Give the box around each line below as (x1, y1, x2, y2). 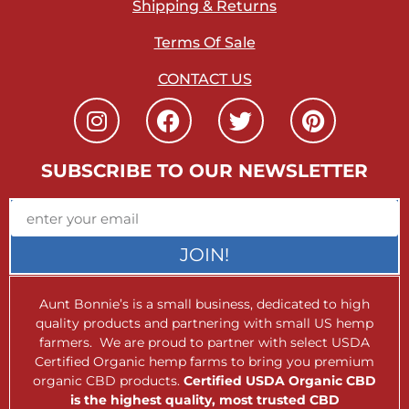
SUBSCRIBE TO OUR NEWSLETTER (41, 160, 368, 182)
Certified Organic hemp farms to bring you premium (35, 353, 374, 370)
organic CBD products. (33, 372, 184, 389)
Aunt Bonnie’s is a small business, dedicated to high (39, 296, 370, 312)
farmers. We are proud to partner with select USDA (39, 334, 370, 351)
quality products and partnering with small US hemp (36, 315, 373, 331)
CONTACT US (157, 70, 252, 88)
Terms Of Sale (153, 34, 256, 51)
